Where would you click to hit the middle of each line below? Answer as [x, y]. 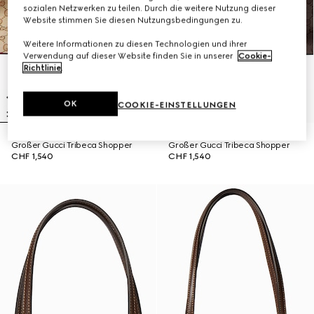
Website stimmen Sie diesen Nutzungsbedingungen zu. [133, 20]
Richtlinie [42, 68]
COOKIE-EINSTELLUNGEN [177, 105]
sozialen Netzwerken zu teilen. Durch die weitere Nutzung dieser [150, 8]
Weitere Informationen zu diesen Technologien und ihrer [135, 44]
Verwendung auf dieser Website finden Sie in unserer [129, 56]
